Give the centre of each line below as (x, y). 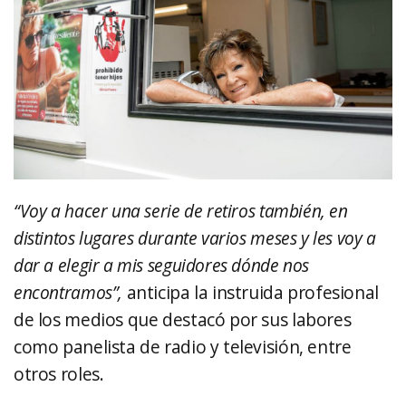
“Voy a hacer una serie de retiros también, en (181, 211)
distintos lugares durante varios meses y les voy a (195, 238)
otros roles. (59, 374)
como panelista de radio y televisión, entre (183, 347)
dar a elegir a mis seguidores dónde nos (162, 266)
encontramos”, (70, 293)
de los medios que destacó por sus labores (183, 320)
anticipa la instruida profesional (252, 293)
